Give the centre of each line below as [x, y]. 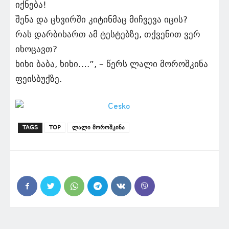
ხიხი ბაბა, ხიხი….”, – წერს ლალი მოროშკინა [112, 64]
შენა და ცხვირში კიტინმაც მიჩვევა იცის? [101, 19]
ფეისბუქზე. [39, 79]
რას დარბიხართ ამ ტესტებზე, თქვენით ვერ [108, 34]
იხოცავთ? [36, 49]
